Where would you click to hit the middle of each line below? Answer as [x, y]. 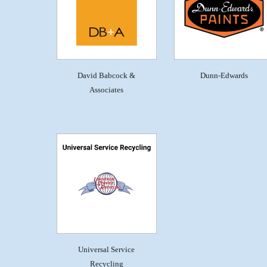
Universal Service [107, 249]
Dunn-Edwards [224, 75]
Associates [107, 89]
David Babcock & [107, 75]
